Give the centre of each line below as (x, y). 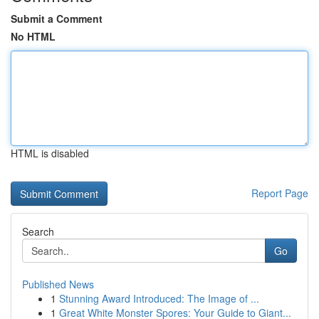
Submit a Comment (57, 19)
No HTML (33, 36)
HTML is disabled (50, 153)
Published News (58, 284)
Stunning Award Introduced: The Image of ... (159, 298)
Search (38, 231)
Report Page (280, 193)
